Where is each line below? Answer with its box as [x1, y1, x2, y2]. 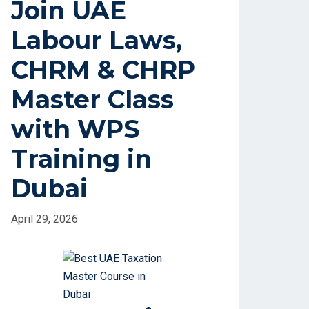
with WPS [11, 114, 140, 145]
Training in [11, 143, 152, 175]
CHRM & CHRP [11, 54, 195, 86]
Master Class [11, 84, 174, 115]
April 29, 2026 [11, 212, 78, 226]
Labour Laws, [11, 25, 182, 56]
